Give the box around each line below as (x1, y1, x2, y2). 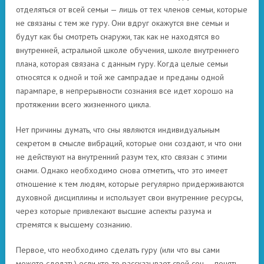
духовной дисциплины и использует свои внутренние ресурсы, (16, 192, 243, 203)
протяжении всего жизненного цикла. (16, 99, 151, 110)
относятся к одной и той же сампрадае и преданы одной (16, 72, 224, 82)
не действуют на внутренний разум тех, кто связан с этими (16, 151, 227, 162)
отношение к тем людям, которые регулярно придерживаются (16, 179, 244, 189)
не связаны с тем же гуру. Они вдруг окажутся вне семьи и (16, 18, 229, 28)
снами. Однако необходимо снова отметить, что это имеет (16, 165, 227, 176)
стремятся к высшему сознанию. (16, 219, 132, 230)
